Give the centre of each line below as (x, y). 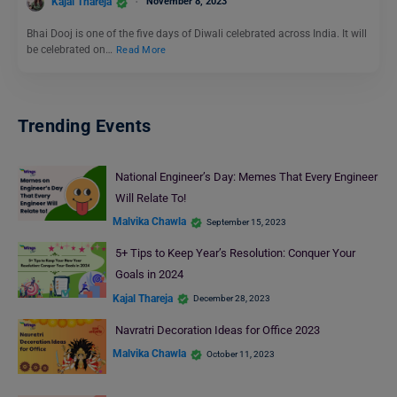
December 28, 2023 (232, 299)
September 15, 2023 (246, 222)
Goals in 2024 (149, 275)
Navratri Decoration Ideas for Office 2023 (217, 330)
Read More (141, 50)
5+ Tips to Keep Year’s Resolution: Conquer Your (235, 253)
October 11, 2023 (241, 354)
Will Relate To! (150, 198)
